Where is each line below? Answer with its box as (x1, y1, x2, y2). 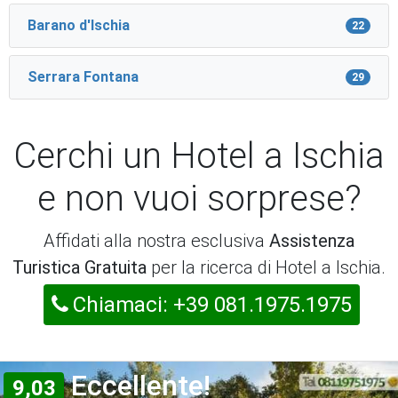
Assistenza (269, 230, 354, 252)
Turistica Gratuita (12, 257, 147, 279)
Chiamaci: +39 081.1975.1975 (72, 292, 352, 318)
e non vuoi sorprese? (36, 178, 362, 220)
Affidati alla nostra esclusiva (44, 230, 269, 252)
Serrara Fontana (28, 68, 139, 86)
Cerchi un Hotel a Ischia (13, 135, 385, 178)
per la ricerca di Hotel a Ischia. (147, 257, 386, 279)
